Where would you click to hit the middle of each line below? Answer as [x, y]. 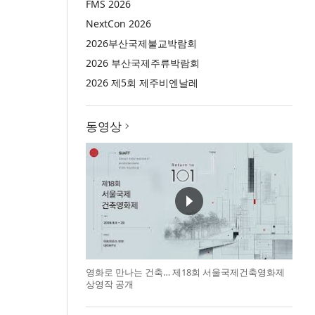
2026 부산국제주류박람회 [142, 63]
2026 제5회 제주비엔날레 [142, 83]
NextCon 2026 [118, 24]
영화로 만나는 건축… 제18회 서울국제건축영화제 [185, 272]
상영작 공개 [109, 284]
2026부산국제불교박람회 [141, 43]
